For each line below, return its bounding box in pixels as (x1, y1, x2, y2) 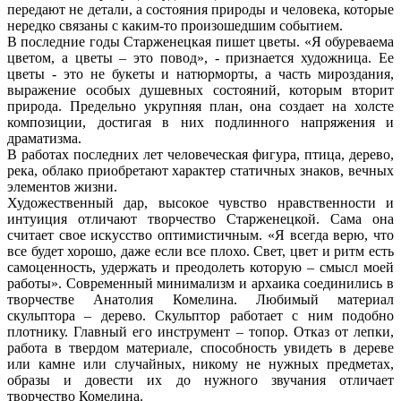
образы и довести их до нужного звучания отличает (7, 371, 394, 388)
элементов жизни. (7, 178, 117, 194)
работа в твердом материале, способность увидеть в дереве (7, 339, 394, 355)
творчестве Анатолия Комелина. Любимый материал (7, 291, 394, 307)
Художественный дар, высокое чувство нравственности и (7, 194, 394, 210)
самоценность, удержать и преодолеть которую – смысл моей (7, 259, 394, 275)
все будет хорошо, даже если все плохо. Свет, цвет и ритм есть (7, 243, 394, 259)
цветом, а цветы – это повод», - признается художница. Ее (7, 49, 394, 65)
